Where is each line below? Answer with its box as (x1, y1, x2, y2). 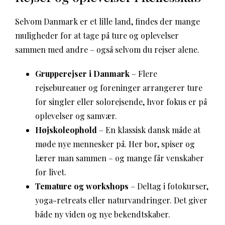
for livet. (35, 167, 66, 177)
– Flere (130, 68, 157, 79)
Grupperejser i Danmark (35, 68, 130, 79)
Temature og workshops (35, 181, 129, 191)
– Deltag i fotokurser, (129, 181, 208, 191)
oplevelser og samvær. (35, 110, 117, 121)
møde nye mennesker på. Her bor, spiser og (35, 139, 195, 149)
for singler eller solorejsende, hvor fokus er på (35, 96, 207, 107)
